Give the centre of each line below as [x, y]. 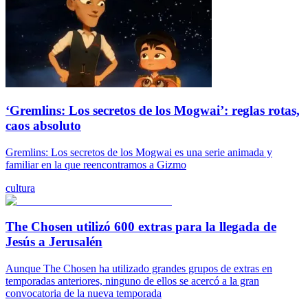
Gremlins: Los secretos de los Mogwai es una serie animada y [139, 152]
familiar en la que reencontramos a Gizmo [96, 164]
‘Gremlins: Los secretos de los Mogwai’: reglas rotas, [153, 110]
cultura [20, 188]
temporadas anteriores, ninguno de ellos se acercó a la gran [132, 281]
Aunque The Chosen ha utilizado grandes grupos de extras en [139, 269]
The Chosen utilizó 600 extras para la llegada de [141, 227]
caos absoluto [43, 125]
